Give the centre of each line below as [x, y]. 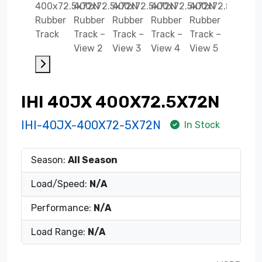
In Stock [202, 125]
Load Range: [59, 232]
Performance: [62, 208]
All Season [93, 160]
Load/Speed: [60, 184]
